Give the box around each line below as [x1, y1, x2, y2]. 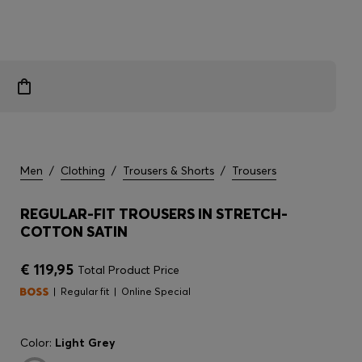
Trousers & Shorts [123, 163, 214, 178]
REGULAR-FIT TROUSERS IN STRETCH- [20, 204, 288, 223]
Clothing [61, 163, 105, 178]
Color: [20, 335, 55, 350]
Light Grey [55, 335, 116, 350]
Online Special [121, 285, 191, 297]
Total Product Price [78, 263, 179, 277]
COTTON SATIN [20, 222, 128, 241]
